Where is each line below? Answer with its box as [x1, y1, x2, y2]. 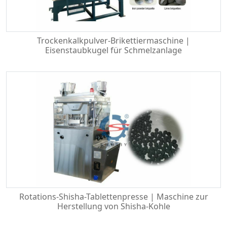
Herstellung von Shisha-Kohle [57, 201, 170, 212]
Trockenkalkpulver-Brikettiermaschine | [37, 35, 190, 46]
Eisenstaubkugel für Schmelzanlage [45, 45, 182, 56]
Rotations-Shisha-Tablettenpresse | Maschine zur [19, 191, 208, 202]
